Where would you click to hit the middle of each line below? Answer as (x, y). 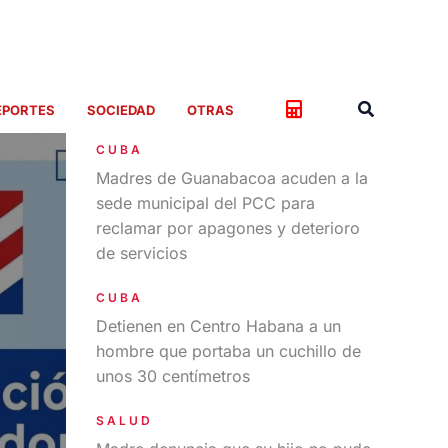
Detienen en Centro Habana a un (218, 326)
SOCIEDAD (120, 109)
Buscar (386, 107)
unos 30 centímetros (173, 376)
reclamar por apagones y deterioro (228, 228)
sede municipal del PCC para (205, 203)
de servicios (141, 253)
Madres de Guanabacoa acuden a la (232, 178)
